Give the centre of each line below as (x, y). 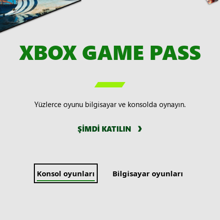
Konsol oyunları (66, 173)
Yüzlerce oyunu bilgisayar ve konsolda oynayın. (110, 104)
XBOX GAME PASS (110, 52)
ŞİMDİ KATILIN (104, 128)
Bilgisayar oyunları (148, 173)
